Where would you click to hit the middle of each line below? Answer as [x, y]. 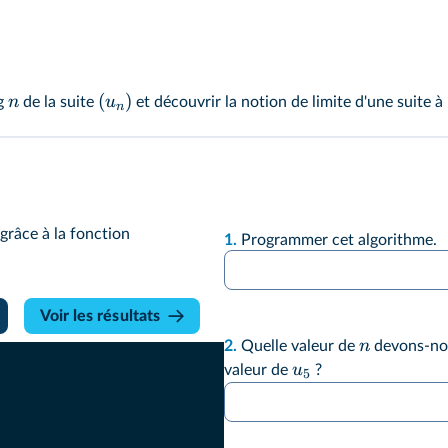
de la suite [58, 102]
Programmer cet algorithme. [341, 240]
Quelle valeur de [300, 346]
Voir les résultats [99, 316]
